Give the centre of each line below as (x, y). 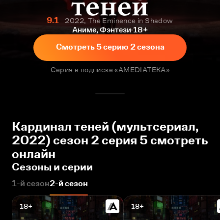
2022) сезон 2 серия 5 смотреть (110, 140)
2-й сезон (69, 183)
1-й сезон (31, 183)
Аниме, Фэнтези (101, 30)
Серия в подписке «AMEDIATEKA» (110, 69)
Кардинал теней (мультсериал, (105, 126)
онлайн (34, 154)
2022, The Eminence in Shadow (119, 20)
